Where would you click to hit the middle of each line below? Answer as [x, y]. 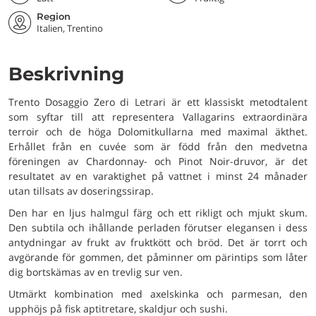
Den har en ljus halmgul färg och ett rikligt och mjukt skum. [158, 213]
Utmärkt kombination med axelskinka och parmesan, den [158, 294]
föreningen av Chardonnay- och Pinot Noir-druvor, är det [158, 161]
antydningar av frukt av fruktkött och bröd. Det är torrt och [158, 242]
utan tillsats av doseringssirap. [81, 191]
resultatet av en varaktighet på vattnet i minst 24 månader [158, 176]
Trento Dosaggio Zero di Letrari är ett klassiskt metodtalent [158, 102]
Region [54, 16]
